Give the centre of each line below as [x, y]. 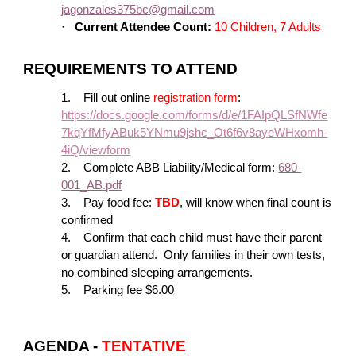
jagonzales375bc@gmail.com [138, 9]
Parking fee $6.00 [129, 290]
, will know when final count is [256, 203]
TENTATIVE [144, 346]
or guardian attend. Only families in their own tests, [193, 255]
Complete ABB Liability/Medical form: [181, 168]
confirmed [87, 221]
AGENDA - [63, 346]
